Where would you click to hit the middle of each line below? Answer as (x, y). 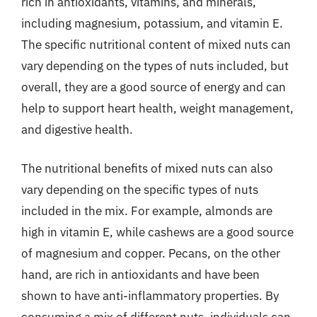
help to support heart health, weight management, (157, 108)
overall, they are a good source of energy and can (154, 87)
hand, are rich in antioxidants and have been (140, 275)
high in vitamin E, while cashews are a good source (157, 232)
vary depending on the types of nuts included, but (155, 65)
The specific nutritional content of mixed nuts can (156, 44)
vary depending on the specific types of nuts (140, 190)
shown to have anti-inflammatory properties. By (150, 296)
